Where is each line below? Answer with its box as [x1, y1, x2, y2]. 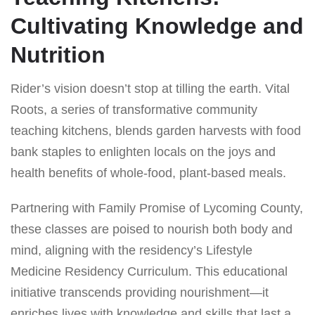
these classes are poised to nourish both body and [11, 221, 292, 236]
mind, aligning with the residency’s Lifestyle [11, 243, 252, 257]
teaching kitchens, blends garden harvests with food [11, 123, 301, 138]
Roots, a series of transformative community [11, 102, 257, 117]
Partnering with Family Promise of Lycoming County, [11, 200, 303, 215]
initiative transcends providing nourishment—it [11, 285, 269, 300]
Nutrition [11, 41, 105, 67]
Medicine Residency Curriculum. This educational [11, 264, 288, 278]
